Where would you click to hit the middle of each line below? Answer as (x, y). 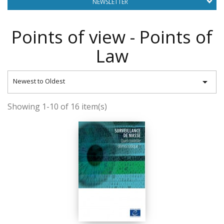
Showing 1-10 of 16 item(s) (57, 106)
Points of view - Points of (112, 37)
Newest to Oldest (39, 81)
